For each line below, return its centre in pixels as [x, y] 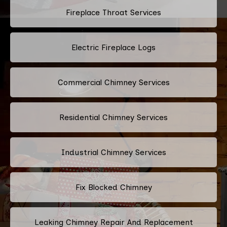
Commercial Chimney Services [113, 82]
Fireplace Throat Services [113, 12]
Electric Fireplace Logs [113, 47]
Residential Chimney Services [113, 117]
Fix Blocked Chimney [113, 187]
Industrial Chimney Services [113, 152]
